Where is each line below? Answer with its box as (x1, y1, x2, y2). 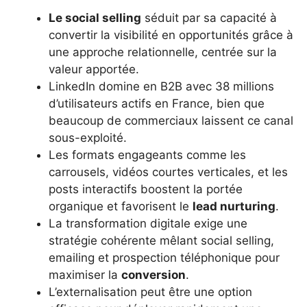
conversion (121, 267, 186, 282)
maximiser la (49, 267, 121, 282)
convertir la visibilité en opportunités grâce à (49, 27, 293, 42)
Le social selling (49, 10, 141, 25)
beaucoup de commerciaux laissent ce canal (49, 113, 293, 127)
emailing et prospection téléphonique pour (49, 250, 280, 265)
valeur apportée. (49, 62, 139, 76)
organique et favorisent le (49, 199, 193, 213)
